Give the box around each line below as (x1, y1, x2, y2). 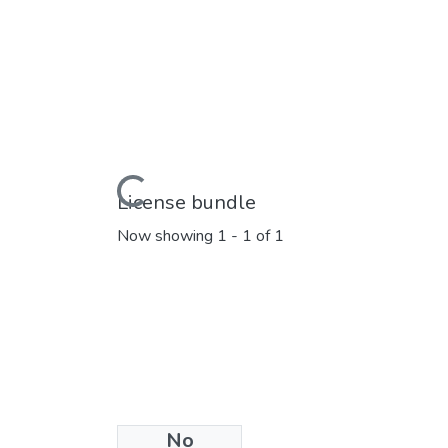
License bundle (117, 188, 256, 216)
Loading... (80, 176, 146, 203)
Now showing (117, 225, 217, 248)
